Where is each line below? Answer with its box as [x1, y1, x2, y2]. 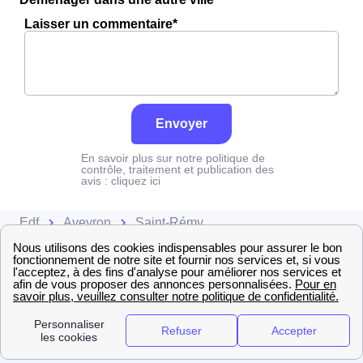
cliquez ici [111, 174, 160, 187]
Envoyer [156, 117, 207, 130]
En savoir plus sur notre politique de [81, 152, 265, 164]
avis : [81, 174, 111, 187]
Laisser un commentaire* [24, 17, 177, 31]
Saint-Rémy [135, 216, 203, 229]
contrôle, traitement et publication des [81, 163, 274, 176]
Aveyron [63, 216, 111, 229]
